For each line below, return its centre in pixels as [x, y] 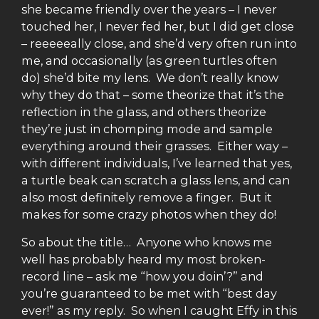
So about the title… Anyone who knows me [147, 242]
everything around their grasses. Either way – [155, 146]
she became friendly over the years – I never [149, 10]
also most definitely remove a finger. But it [147, 198]
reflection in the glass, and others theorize [144, 112]
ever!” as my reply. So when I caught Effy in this [159, 310]
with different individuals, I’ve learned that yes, [157, 163]
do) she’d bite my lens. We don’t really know [150, 78]
